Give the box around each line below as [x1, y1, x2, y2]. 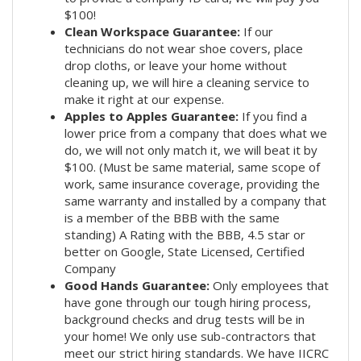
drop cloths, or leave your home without [64, 56, 287, 73]
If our [243, 23, 273, 39]
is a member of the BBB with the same [64, 209, 280, 226]
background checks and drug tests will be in [64, 310, 305, 327]
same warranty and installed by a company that [64, 192, 326, 209]
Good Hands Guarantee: [64, 276, 213, 293]
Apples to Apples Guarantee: [64, 107, 239, 124]
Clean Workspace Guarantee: [64, 23, 243, 39]
